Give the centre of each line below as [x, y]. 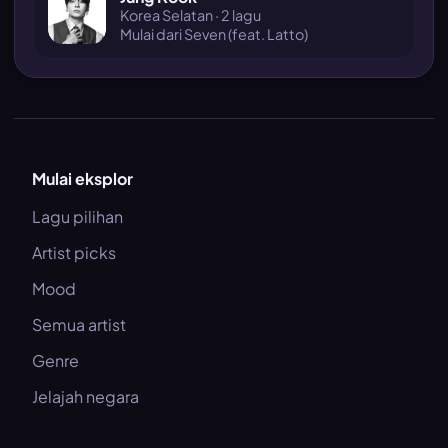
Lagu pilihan [77, 216]
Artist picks [74, 252]
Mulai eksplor [82, 178]
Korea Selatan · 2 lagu [190, 14]
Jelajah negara [85, 396]
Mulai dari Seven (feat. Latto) [214, 33]
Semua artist [79, 324]
